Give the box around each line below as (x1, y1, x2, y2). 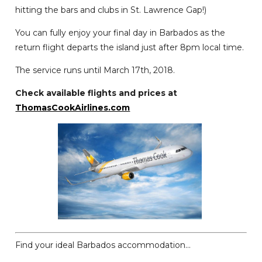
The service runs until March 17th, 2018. (15, 65, 175, 76)
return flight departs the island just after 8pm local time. (15, 42, 244, 53)
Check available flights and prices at (15, 88, 178, 99)
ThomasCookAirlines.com (15, 102, 130, 113)
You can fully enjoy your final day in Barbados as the (15, 27, 226, 39)
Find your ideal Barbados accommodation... (15, 239, 191, 250)
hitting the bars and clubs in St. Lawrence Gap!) (15, 5, 207, 16)
